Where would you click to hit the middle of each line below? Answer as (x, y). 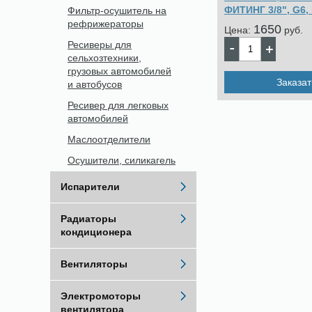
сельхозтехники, (104, 58)
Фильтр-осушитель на (117, 10)
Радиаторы (88, 219)
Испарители (90, 187)
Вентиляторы (94, 264)
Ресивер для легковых (118, 105)
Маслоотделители (109, 139)
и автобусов (95, 84)
